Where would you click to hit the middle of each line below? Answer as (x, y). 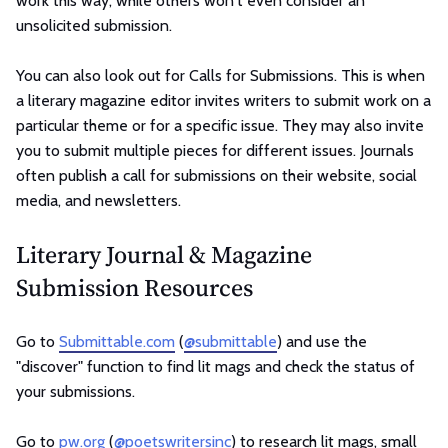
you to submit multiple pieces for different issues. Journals (215, 150)
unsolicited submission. (96, 25)
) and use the (322, 341)
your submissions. (77, 391)
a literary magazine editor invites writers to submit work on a (223, 100)
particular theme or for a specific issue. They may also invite (220, 125)
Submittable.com (117, 341)
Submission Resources (134, 287)
